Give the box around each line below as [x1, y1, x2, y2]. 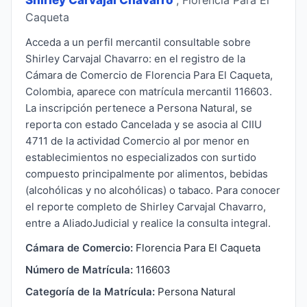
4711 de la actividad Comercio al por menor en [25, 134, 249, 147]
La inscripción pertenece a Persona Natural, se [25, 101, 252, 114]
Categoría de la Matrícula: [25, 284, 155, 298]
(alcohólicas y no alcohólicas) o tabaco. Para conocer [25, 183, 280, 197]
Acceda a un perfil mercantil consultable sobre [25, 35, 251, 49]
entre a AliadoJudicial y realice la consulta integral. [25, 216, 271, 230]
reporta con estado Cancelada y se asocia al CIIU [25, 117, 262, 131]
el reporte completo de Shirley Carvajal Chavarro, [25, 199, 266, 213]
